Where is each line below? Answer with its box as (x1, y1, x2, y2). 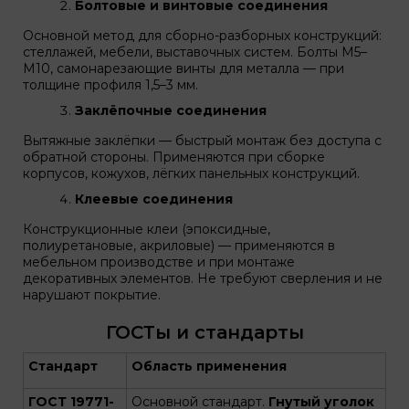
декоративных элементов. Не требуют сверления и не (23, 270, 383, 287)
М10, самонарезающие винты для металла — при (23, 60, 344, 77)
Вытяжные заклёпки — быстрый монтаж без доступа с (23, 132, 382, 149)
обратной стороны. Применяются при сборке (23, 149, 325, 165)
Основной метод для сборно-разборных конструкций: (23, 27, 382, 44)
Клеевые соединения (75, 191, 233, 207)
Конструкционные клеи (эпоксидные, (23, 221, 270, 237)
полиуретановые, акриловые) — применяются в (23, 237, 335, 254)
